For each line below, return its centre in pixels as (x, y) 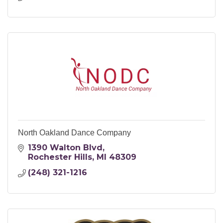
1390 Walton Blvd (65, 147)
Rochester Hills (60, 157)
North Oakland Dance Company (74, 132)
